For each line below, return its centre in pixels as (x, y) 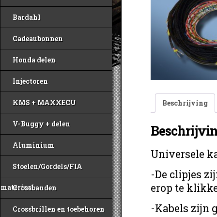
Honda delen (34, 60)
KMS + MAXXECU (44, 102)
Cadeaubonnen (38, 39)
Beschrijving (185, 103)
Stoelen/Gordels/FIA (47, 166)
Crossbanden (35, 188)
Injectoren (30, 81)
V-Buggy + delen (41, 124)
